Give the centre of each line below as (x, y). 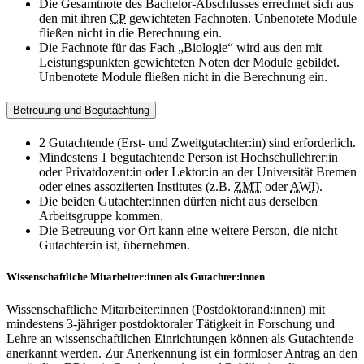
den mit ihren (74, 18)
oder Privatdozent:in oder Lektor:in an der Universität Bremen (198, 172)
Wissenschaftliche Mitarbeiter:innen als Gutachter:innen (136, 277)
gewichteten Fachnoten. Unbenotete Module (241, 18)
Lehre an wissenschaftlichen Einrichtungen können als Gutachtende (180, 338)
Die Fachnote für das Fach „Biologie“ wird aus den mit (180, 47)
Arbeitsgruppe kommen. (101, 216)
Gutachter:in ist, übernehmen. (115, 245)
